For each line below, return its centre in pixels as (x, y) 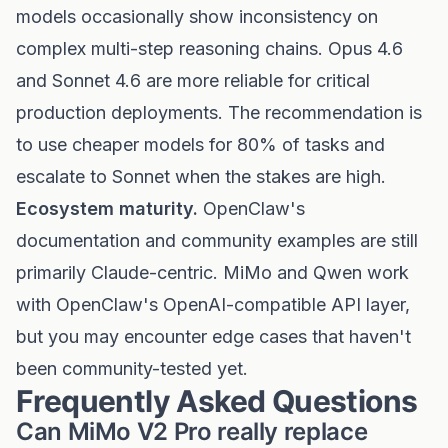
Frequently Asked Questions (217, 401)
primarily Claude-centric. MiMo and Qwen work (212, 272)
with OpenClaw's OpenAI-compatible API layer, (213, 304)
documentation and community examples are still (217, 240)
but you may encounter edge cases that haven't (213, 336)
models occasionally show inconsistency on (197, 16)
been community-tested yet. (132, 368)
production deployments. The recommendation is (219, 112)
